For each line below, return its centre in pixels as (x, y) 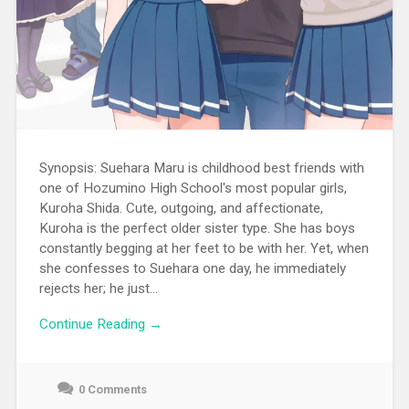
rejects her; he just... (98, 289)
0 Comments (112, 389)
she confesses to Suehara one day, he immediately (192, 269)
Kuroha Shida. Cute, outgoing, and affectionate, (181, 209)
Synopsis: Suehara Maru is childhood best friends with (201, 168)
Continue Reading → (100, 324)
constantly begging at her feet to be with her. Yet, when (204, 249)
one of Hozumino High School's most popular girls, (193, 189)
